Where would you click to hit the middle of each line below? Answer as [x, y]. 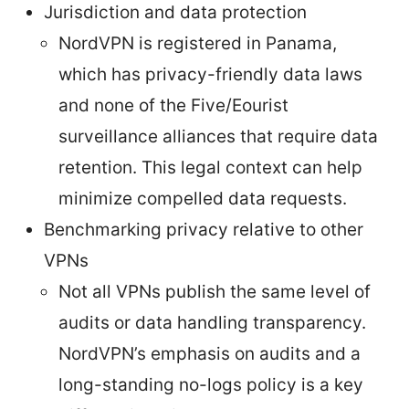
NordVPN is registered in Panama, [198, 43]
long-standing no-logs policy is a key [211, 384]
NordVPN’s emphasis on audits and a [210, 353]
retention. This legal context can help [210, 167]
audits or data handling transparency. [212, 322]
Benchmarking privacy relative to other [204, 229]
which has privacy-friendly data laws [210, 74]
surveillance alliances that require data [218, 136]
